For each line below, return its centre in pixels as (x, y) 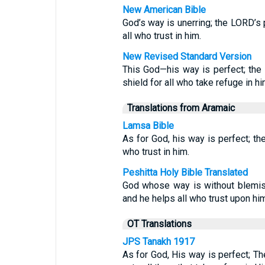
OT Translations (159, 224)
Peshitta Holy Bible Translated (185, 172)
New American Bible (164, 10)
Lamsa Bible (148, 126)
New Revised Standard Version (187, 56)
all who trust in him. (161, 36)
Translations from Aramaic (181, 108)
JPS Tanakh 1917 (158, 242)
